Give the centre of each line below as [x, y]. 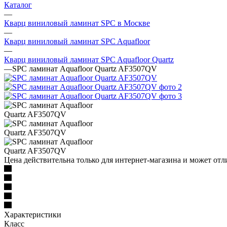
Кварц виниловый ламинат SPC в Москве [77, 23]
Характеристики [33, 214]
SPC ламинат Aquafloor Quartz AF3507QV [85, 68]
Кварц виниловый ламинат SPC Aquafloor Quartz [89, 59]
